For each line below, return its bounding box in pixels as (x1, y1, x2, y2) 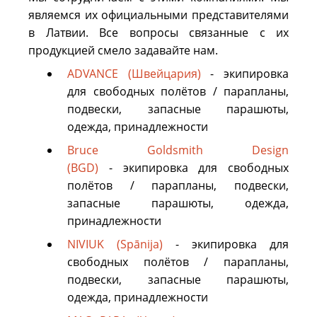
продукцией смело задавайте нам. (28, 42, 218, 59)
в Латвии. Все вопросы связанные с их (28, 25, 289, 41)
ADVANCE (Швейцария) (67, 66, 201, 82)
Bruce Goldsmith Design (67, 142, 289, 158)
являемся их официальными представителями (28, 7, 289, 23)
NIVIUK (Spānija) (67, 236, 163, 253)
